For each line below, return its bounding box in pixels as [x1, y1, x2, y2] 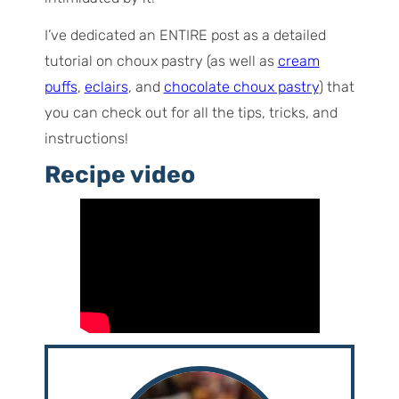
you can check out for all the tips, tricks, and [44, 103, 338, 121]
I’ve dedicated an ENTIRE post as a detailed [44, 26, 326, 44]
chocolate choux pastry [163, 77, 319, 95]
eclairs [84, 77, 128, 95]
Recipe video [44, 159, 195, 189]
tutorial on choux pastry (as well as [44, 52, 278, 69]
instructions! [44, 129, 128, 147]
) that [318, 77, 354, 95]
